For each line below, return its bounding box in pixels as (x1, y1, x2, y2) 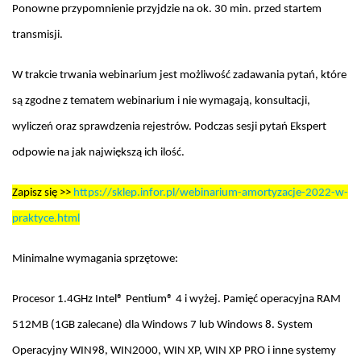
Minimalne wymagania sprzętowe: (12, 252, 178, 265)
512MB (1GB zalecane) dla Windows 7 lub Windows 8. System (12, 318, 313, 331)
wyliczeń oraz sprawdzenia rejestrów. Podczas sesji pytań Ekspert (12, 120, 326, 133)
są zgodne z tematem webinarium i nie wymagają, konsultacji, (12, 94, 310, 107)
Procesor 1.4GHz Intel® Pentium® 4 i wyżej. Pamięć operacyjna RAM (12, 293, 341, 305)
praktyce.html (12, 212, 80, 225)
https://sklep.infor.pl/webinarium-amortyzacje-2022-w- (73, 186, 348, 199)
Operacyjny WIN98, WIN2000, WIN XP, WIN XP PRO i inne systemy (12, 344, 336, 357)
